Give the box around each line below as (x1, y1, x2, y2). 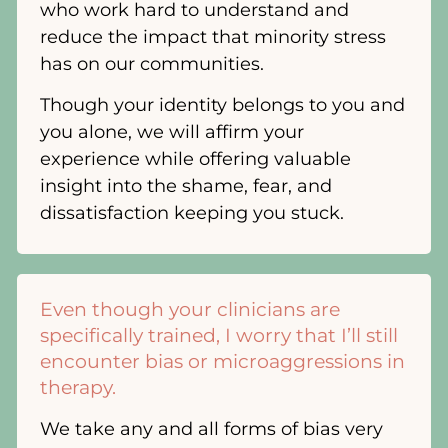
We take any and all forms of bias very (40, 417, 383, 440)
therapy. (40, 376, 121, 400)
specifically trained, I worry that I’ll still (40, 324, 398, 348)
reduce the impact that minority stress (40, 25, 386, 48)
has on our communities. (40, 52, 269, 75)
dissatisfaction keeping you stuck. (40, 201, 349, 224)
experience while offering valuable (40, 147, 351, 170)
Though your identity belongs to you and (40, 93, 405, 116)
